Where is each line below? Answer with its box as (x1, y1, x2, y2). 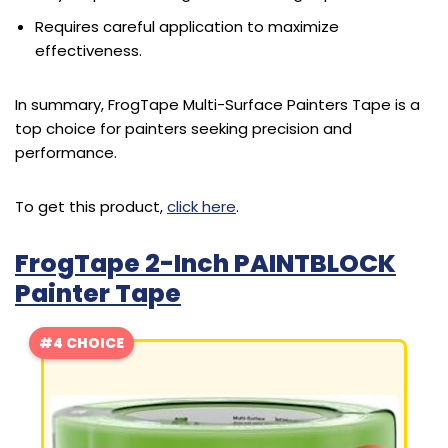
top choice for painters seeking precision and (15, 118, 352, 140)
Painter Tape (15, 276, 181, 312)
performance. (15, 142, 117, 164)
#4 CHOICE (39, 333, 124, 354)
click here (167, 196, 236, 218)
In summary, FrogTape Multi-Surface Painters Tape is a (15, 94, 420, 116)
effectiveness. (35, 40, 142, 62)
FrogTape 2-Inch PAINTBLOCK (15, 246, 396, 282)
